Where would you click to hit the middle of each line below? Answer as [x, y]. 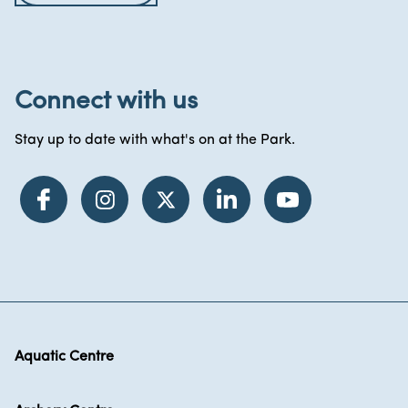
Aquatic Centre [64, 357]
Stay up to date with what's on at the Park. [155, 140]
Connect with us [106, 102]
